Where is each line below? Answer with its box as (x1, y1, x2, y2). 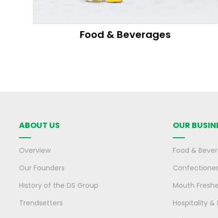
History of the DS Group (18, 180, 98, 190)
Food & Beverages (80, 28, 171, 42)
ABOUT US (18, 119, 60, 131)
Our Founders (18, 163, 65, 173)
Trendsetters (18, 198, 63, 208)
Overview (18, 145, 51, 155)
